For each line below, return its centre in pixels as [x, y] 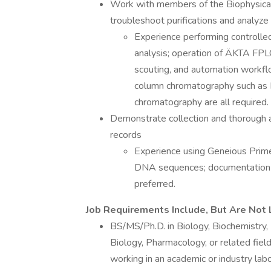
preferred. [155, 184]
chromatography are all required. [201, 102]
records [126, 135]
